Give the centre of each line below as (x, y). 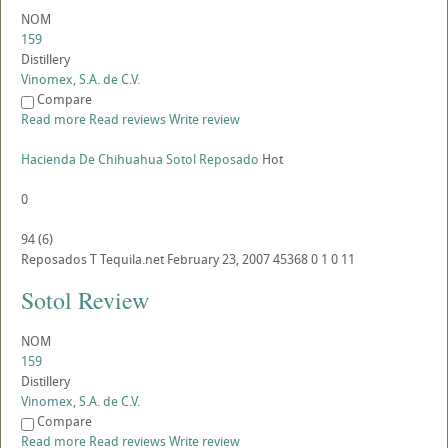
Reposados (54, 259)
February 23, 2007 (218, 259)
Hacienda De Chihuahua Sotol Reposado (140, 159)
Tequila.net (132, 259)
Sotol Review (85, 300)
